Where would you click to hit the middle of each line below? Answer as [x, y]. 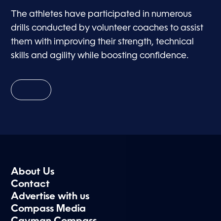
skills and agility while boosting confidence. [100, 56]
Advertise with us [50, 197]
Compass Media [49, 209]
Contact [31, 185]
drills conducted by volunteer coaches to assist [107, 28]
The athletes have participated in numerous [102, 15]
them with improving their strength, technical [103, 42]
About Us [33, 172]
